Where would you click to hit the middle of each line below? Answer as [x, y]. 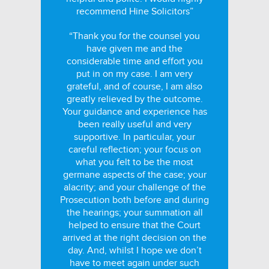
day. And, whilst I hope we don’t [134, 250]
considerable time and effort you [134, 61]
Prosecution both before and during [134, 200]
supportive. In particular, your [134, 137]
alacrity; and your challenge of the [134, 187]
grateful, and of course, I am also [134, 86]
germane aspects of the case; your [134, 175]
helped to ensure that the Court [134, 225]
